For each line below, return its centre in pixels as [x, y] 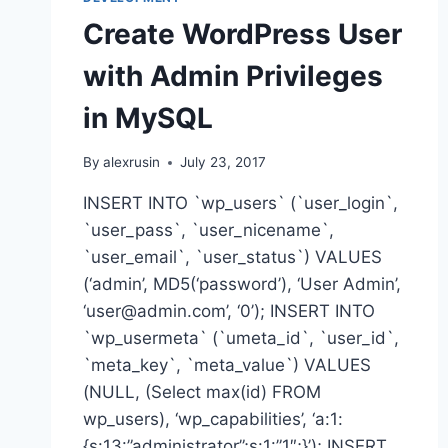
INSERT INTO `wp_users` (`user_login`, [240, 203]
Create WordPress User [242, 33]
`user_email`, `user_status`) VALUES [232, 257]
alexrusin [132, 162]
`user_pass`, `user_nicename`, [208, 230]
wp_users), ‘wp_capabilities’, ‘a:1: [213, 419]
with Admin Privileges [233, 75]
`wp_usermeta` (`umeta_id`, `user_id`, [241, 338]
